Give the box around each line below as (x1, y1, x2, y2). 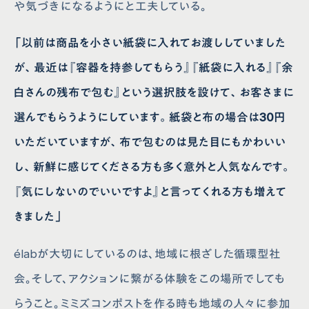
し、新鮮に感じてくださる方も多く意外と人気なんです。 (14, 160, 292, 175)
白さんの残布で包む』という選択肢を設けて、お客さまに (14, 86, 295, 100)
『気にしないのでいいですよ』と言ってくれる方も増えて (14, 185, 287, 199)
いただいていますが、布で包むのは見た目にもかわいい (14, 135, 286, 150)
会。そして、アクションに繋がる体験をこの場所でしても (14, 272, 286, 286)
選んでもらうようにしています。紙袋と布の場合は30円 (14, 110, 286, 125)
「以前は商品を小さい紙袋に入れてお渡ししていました (14, 36, 287, 50)
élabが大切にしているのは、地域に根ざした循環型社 (14, 247, 281, 261)
